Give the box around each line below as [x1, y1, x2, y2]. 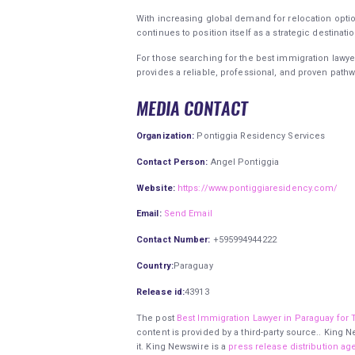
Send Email [163, 208, 212, 219]
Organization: [136, 130, 195, 141]
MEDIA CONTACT [136, 96, 248, 120]
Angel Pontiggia [208, 156, 280, 167]
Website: [136, 182, 175, 193]
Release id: [136, 286, 185, 297]
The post [136, 312, 177, 323]
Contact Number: [136, 235, 211, 246]
